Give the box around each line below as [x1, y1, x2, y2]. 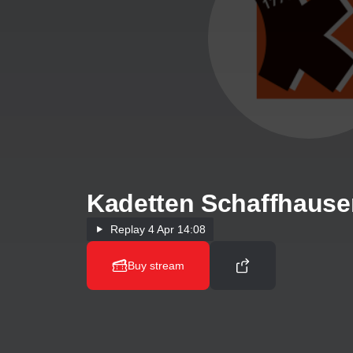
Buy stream [128, 259, 184, 272]
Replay [110, 223, 145, 236]
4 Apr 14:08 [145, 223, 206, 236]
